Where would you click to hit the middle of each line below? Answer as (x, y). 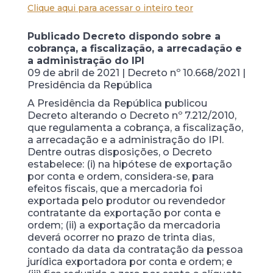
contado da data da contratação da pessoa (135, 249)
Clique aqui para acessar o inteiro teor (110, 8)
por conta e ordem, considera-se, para (120, 176)
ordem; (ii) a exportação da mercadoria (124, 225)
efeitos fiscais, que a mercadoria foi (115, 188)
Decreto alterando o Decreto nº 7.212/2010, (132, 115)
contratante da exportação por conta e (124, 213)
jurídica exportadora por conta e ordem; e (129, 261)
